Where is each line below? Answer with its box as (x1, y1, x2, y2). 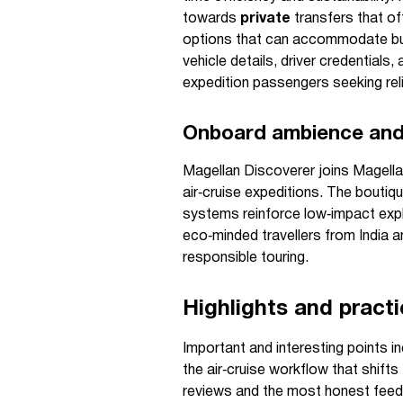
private (240, 13, 291, 25)
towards (183, 13, 240, 25)
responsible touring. (183, 252, 309, 264)
